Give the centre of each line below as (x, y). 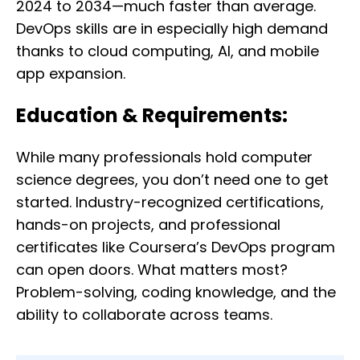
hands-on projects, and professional (148, 225)
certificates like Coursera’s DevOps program (176, 247)
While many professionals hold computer (164, 157)
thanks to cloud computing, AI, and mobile (168, 51)
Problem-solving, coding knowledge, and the (176, 292)
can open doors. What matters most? (152, 270)
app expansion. (71, 74)
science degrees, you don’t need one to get (172, 180)
